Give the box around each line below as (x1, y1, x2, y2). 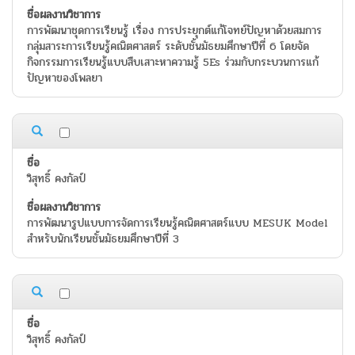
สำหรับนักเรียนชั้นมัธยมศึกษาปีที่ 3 (27, 231, 179, 248)
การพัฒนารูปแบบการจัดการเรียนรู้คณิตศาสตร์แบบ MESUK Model (27, 215, 328, 232)
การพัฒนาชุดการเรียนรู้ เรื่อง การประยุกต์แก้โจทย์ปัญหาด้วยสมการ (27, 22, 322, 40)
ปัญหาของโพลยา (27, 70, 102, 87)
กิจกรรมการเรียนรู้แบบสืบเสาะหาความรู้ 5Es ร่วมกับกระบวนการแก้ (27, 54, 319, 71)
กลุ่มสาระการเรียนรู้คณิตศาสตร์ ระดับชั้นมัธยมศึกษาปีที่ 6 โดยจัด (27, 38, 309, 55)
